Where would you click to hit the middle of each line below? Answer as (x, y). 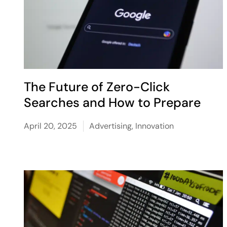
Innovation (155, 126)
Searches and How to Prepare (112, 103)
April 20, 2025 (51, 126)
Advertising (111, 126)
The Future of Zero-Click (97, 87)
